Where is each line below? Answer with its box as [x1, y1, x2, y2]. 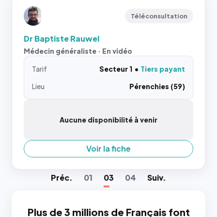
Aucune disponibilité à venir [60, 115, 157, 124]
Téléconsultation [131, 12, 187, 20]
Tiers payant [140, 64, 185, 73]
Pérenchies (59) [129, 82, 185, 91]
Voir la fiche [86, 143, 131, 154]
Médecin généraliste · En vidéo [24, 46, 132, 55]
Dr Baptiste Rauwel [24, 33, 99, 44]
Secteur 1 [99, 64, 132, 73]
